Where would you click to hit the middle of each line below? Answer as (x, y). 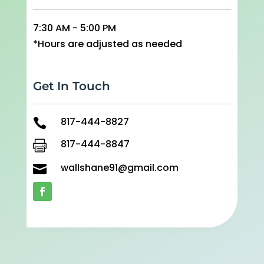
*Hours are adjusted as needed (107, 44)
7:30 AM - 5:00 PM (74, 28)
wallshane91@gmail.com (119, 167)
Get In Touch (71, 86)
